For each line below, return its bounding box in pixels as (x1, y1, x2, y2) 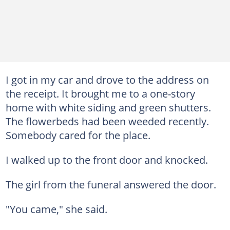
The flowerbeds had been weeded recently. (5, 113, 209, 128)
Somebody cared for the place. (5, 127, 150, 142)
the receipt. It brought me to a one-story (5, 86, 195, 101)
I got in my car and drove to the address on (5, 72, 209, 87)
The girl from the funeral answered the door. (5, 177, 216, 191)
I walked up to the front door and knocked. (5, 152, 208, 167)
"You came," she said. (5, 201, 107, 216)
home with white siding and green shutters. (5, 100, 211, 114)
